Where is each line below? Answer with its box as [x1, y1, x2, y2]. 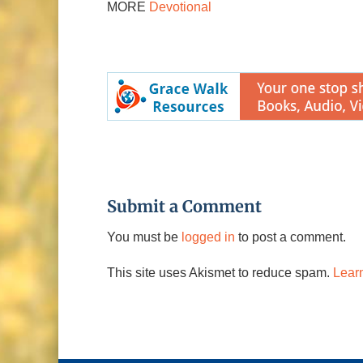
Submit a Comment [107, 196, 262, 217]
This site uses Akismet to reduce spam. [107, 266, 333, 280]
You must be [107, 230, 181, 245]
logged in [181, 230, 235, 245]
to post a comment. [235, 230, 346, 245]
